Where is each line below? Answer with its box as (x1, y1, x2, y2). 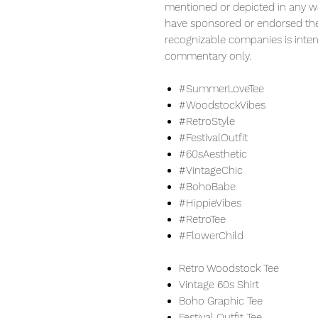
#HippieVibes (179, 197, 241, 210)
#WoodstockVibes (179, 99, 265, 112)
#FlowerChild (179, 229, 243, 243)
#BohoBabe (179, 180, 236, 194)
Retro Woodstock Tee (179, 262, 279, 275)
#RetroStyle (179, 115, 235, 128)
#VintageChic (179, 164, 243, 177)
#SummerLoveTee (179, 82, 264, 96)
